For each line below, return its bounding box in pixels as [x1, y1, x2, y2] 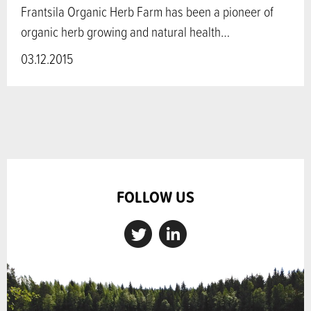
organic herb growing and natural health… [21, 22, 230, 41]
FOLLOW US [117, 184, 194, 208]
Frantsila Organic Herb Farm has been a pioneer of [21, 1, 274, 21]
